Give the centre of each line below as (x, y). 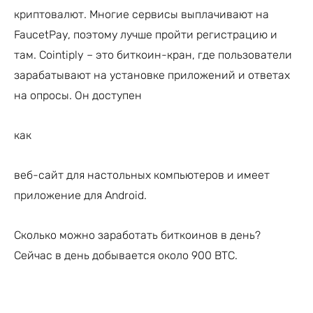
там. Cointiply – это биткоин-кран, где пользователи (153, 54)
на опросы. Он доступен (78, 95)
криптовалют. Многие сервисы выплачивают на (141, 14)
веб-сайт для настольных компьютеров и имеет (142, 175)
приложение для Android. (80, 195)
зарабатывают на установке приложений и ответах (152, 75)
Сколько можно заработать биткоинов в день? (137, 235)
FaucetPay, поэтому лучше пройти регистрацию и (146, 34)
